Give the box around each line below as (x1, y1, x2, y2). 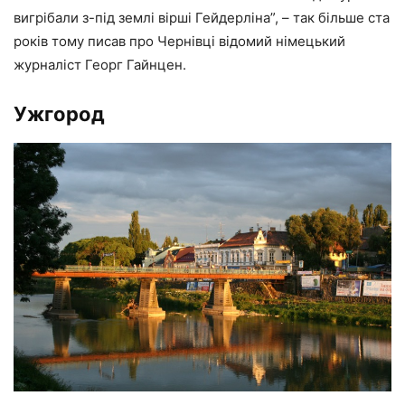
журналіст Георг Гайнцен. (14, 56, 186, 74)
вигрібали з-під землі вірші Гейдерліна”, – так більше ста (14, 9, 390, 27)
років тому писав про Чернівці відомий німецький (14, 33, 345, 51)
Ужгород (14, 102, 105, 127)
